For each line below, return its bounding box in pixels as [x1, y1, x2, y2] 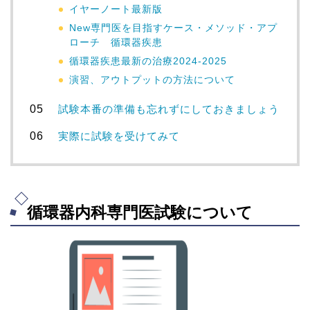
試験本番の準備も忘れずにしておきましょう [58, 102, 280, 115]
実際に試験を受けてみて [58, 129, 181, 142]
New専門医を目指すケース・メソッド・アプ [69, 22, 278, 33]
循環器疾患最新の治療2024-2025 [69, 55, 228, 66]
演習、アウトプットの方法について [69, 74, 236, 85]
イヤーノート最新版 [69, 3, 163, 15]
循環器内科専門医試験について [27, 203, 253, 222]
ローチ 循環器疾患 [69, 37, 163, 48]
